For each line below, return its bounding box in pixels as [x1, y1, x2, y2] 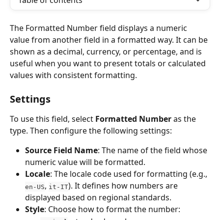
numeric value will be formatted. [25, 157, 145, 168]
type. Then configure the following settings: [10, 125, 172, 137]
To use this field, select [10, 113, 95, 125]
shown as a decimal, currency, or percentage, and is [10, 46, 204, 57]
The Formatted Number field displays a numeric [10, 23, 189, 33]
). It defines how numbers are [68, 180, 180, 192]
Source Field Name [25, 145, 98, 156]
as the [171, 113, 198, 125]
